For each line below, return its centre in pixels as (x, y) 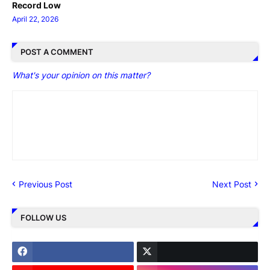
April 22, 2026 (35, 19)
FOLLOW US (43, 218)
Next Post (232, 184)
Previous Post (46, 184)
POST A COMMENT (57, 52)
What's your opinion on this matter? (81, 75)
